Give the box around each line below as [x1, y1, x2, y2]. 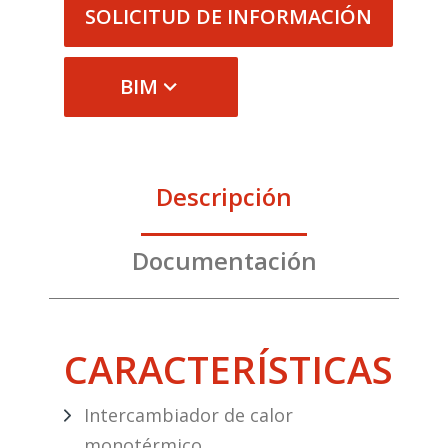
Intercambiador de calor [84, 402, 293, 427]
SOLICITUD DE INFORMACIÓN [85, 3, 372, 31]
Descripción [156, 179, 292, 213]
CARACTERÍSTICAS [64, 342, 393, 395]
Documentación [131, 243, 317, 277]
